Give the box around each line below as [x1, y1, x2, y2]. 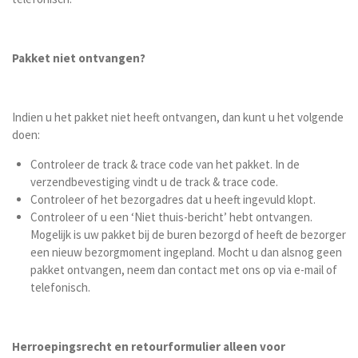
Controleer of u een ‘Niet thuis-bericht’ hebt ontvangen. [30, 209, 312, 225]
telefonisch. [30, 280, 90, 295]
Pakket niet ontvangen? [12, 50, 145, 66]
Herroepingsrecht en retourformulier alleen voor [12, 339, 285, 354]
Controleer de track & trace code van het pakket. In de [30, 157, 300, 172]
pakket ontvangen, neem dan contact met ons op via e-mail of [30, 262, 337, 277]
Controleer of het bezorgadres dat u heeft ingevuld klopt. [30, 192, 316, 207]
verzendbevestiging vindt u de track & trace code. [30, 174, 278, 189]
